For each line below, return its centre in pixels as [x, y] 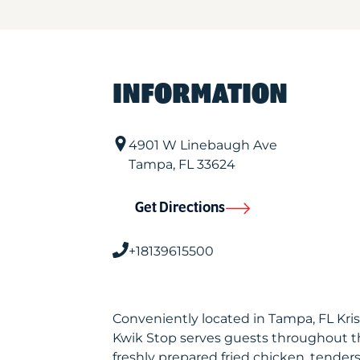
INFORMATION [200, 95]
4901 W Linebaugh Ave [202, 145]
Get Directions [180, 208]
